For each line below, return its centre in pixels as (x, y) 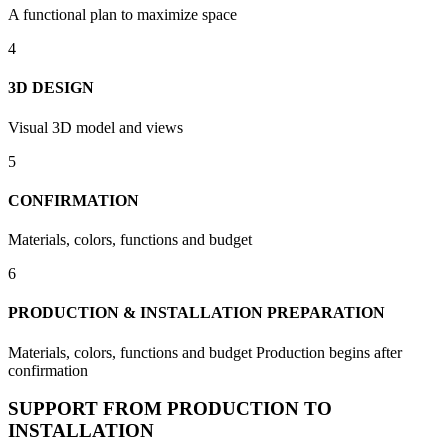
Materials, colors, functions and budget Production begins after (205, 352)
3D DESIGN (51, 88)
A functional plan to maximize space (122, 15)
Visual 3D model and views (95, 127)
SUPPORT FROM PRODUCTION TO (170, 409)
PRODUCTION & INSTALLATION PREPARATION (196, 313)
